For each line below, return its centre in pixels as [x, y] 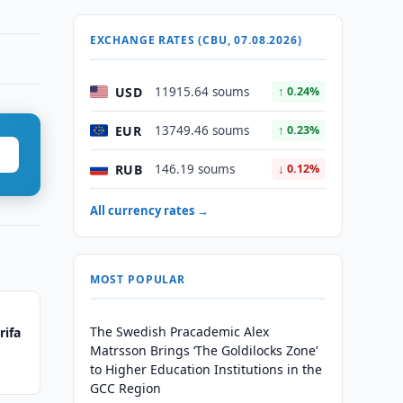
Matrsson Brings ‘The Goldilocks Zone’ [203, 350]
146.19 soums [194, 169]
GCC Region [125, 388]
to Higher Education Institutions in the [206, 369]
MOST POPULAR [137, 279]
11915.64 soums [201, 92]
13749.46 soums [201, 130]
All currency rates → [149, 210]
